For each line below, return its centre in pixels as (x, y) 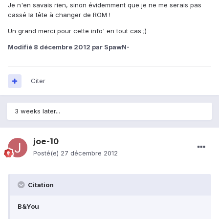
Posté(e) (47, 153)
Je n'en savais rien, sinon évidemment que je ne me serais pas (105, 5)
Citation (40, 185)
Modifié (21, 47)
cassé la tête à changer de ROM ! (59, 15)
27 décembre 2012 (89, 153)
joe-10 (46, 142)
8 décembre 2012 (62, 47)
